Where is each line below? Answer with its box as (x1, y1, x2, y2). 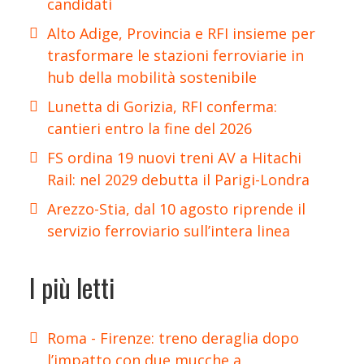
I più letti (29, 268, 115, 307)
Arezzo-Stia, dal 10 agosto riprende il (47, 198, 305, 219)
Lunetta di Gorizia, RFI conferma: (47, 96, 277, 116)
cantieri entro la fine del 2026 (47, 118, 252, 138)
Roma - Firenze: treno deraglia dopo (47, 327, 299, 348)
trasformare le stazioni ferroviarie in (47, 45, 304, 65)
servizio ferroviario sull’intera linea (47, 220, 290, 240)
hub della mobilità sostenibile (47, 67, 257, 87)
